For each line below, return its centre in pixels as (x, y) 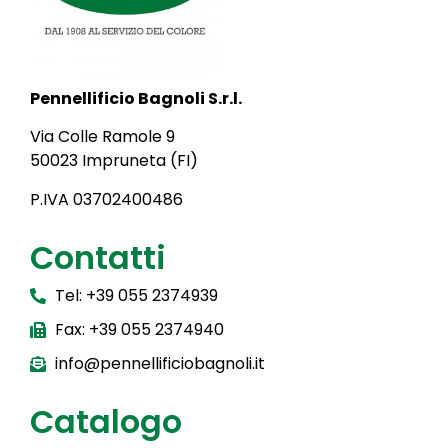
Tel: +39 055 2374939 (136, 295)
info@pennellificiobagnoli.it (160, 363)
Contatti (98, 257)
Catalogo (106, 421)
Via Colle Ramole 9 (102, 137)
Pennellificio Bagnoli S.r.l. (136, 98)
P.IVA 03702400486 (106, 199)
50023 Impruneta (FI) (114, 161)
